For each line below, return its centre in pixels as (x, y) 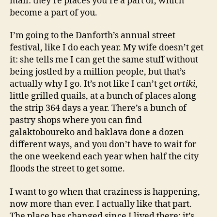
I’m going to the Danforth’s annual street (93, 36)
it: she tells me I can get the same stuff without (104, 60)
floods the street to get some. (67, 169)
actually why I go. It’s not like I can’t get (92, 84)
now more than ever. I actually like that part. (101, 204)
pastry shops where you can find (76, 120)
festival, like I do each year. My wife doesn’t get (107, 48)
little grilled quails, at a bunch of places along (103, 96)
